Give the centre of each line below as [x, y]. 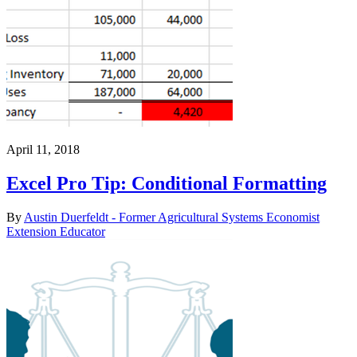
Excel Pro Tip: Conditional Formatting [167, 184]
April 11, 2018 [43, 150]
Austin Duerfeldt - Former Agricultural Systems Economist [172, 217]
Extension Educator [56, 231]
